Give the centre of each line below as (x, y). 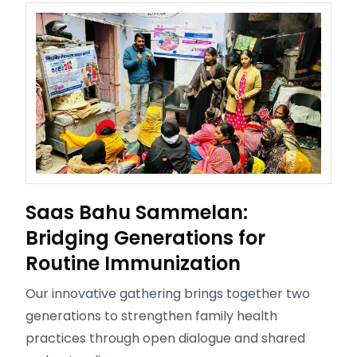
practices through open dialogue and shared (165, 338)
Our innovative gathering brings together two (168, 293)
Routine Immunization (133, 263)
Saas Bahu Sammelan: (137, 212)
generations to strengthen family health (151, 316)
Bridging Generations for (145, 237)
